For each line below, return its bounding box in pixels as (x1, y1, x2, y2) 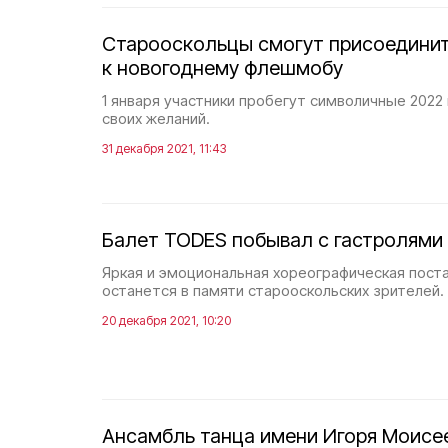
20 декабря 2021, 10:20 (102, 313, 231, 328)
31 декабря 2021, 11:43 (102, 141, 226, 156)
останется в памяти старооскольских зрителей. (102, 281, 444, 300)
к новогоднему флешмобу (102, 56, 343, 80)
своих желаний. (102, 109, 210, 128)
